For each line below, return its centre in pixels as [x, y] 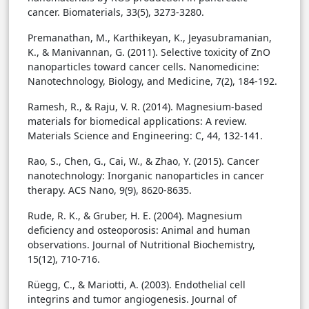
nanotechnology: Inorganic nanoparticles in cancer [146, 176]
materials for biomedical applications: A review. [137, 121]
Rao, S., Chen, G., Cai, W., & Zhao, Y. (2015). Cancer [143, 161]
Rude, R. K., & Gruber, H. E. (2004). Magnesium [135, 216]
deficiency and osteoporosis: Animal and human [139, 230]
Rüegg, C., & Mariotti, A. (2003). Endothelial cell [137, 285]
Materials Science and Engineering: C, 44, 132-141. [145, 136]
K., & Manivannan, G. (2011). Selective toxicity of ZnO [149, 52]
